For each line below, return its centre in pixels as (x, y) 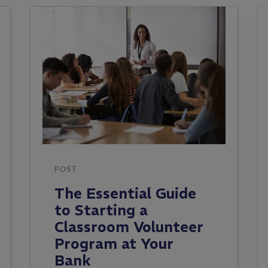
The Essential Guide (125, 194)
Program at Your (114, 244)
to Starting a (101, 210)
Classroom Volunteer (129, 227)
